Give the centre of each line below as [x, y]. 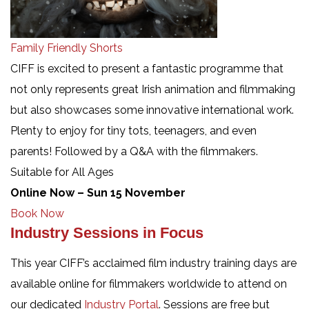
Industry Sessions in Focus [107, 232]
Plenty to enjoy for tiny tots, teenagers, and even [133, 130]
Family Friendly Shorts [67, 48]
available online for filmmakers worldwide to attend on [149, 283]
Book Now [37, 213]
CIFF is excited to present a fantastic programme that [147, 68]
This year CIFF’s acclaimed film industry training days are [153, 263]
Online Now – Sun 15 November [98, 192]
